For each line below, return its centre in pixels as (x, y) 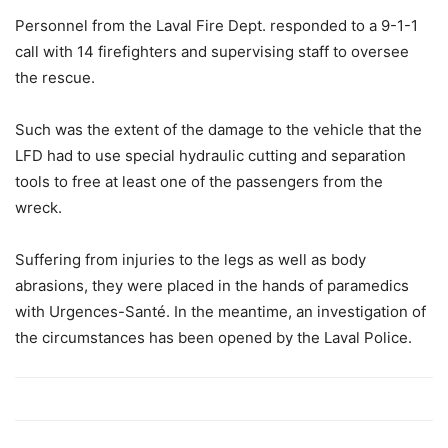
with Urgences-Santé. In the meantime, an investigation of (220, 311)
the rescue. (55, 77)
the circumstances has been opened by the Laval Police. (213, 337)
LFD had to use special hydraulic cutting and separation (210, 155)
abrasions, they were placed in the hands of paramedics (212, 285)
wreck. (38, 207)
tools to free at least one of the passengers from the (199, 181)
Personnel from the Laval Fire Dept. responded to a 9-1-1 (216, 25)
